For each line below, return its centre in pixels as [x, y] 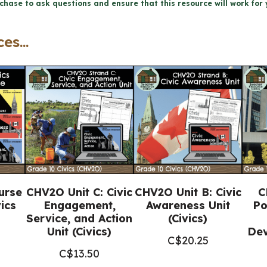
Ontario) [70, 64]
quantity [69, 83]
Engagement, [79, 205]
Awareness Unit [188, 205]
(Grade [66, 9]
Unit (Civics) [79, 232]
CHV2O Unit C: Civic [79, 192]
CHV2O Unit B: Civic [188, 192]
